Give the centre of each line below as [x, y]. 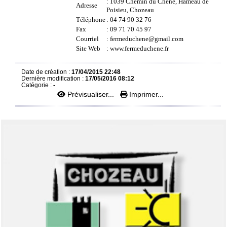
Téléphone [91, 20]
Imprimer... [145, 94]
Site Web [88, 48]
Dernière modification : [53, 78]
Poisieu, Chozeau [130, 10]
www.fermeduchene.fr [139, 48]
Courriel [87, 39]
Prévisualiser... [90, 94]
